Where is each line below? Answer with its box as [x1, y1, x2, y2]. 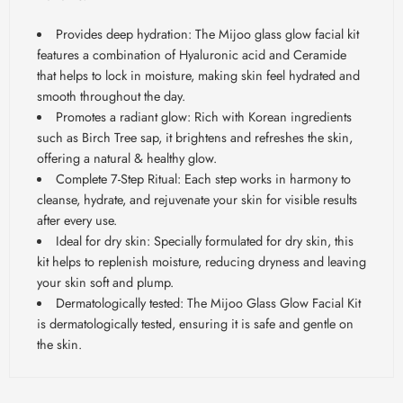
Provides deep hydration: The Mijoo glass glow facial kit [55, 23, 359, 43]
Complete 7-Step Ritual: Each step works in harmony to [55, 168, 351, 188]
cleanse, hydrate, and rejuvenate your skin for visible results [37, 189, 357, 209]
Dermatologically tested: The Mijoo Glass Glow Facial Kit [55, 292, 361, 312]
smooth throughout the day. [37, 85, 185, 105]
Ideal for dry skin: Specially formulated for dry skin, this [55, 230, 354, 250]
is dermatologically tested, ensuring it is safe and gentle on [37, 313, 354, 333]
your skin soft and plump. [37, 272, 174, 291]
